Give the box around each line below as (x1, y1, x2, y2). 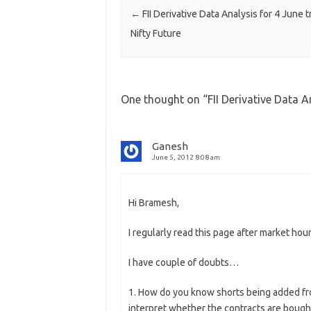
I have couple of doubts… (128, 257, 239, 269)
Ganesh (151, 140, 188, 153)
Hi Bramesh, (128, 197, 179, 209)
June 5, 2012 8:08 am (151, 153, 220, 162)
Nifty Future (130, 28, 181, 40)
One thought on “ (120, 93, 208, 106)
